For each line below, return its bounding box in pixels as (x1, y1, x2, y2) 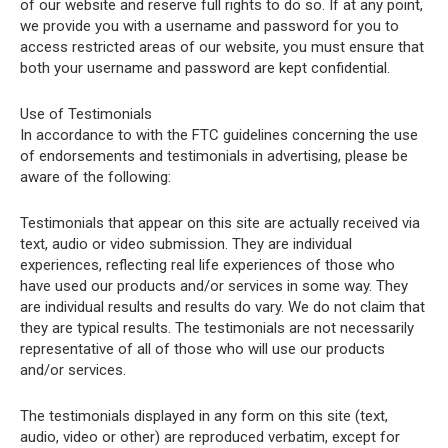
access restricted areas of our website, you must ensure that (20, 38, 424, 56)
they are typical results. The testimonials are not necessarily (20, 319, 414, 337)
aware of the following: (20, 168, 171, 186)
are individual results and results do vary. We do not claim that (20, 298, 425, 316)
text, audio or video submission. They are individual (20, 235, 352, 253)
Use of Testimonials (20, 105, 152, 123)
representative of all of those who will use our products (20, 340, 385, 358)
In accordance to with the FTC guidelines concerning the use (20, 126, 418, 144)
